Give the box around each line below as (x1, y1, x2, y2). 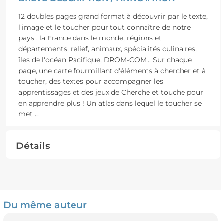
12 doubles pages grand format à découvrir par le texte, (18, 11, 208, 21)
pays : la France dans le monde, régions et (18, 33, 162, 42)
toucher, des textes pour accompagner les (18, 76, 163, 86)
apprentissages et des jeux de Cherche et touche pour (18, 87, 203, 97)
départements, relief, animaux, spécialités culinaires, (18, 44, 197, 53)
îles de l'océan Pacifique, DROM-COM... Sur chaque (18, 55, 192, 64)
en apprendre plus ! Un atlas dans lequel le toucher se (18, 98, 202, 108)
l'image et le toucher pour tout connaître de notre (18, 22, 191, 32)
